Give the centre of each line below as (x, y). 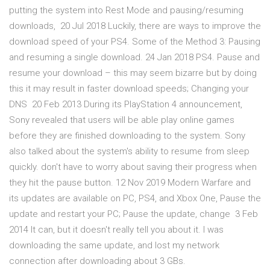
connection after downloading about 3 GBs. (97, 261)
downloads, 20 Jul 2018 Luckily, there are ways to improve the (135, 26)
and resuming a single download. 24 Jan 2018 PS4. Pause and (134, 58)
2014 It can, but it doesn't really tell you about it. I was (116, 230)
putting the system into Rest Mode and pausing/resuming (126, 11)
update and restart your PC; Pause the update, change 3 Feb (133, 214)
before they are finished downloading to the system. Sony (127, 136)
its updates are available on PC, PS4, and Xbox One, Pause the (135, 199)
